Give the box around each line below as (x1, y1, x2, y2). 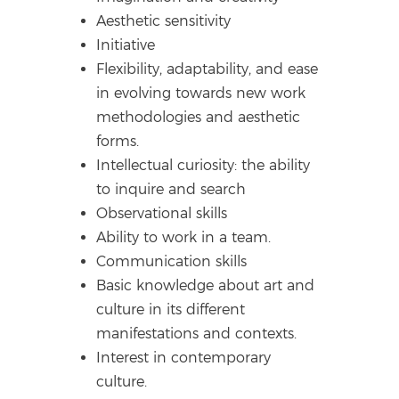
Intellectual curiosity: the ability (96, 157, 311, 175)
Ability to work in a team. (96, 229, 272, 247)
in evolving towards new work (96, 85, 306, 102)
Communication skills (96, 253, 248, 271)
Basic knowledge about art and (96, 277, 315, 295)
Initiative (96, 37, 156, 54)
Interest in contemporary (96, 349, 272, 367)
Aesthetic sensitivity (96, 12, 232, 30)
